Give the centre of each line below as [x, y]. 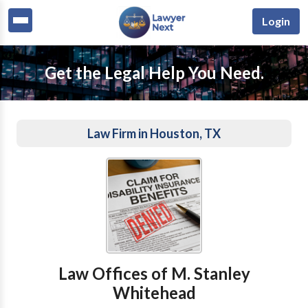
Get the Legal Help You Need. [154, 73]
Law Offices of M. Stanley [154, 273]
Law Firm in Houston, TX [154, 133]
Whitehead [154, 293]
